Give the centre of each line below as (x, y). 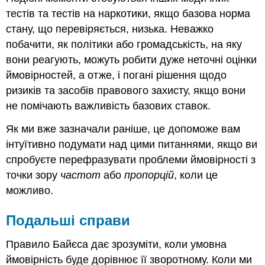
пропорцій (149, 175)
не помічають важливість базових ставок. (109, 106)
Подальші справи (68, 220)
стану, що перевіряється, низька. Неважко (110, 29)
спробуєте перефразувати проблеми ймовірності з (131, 159)
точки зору (33, 175)
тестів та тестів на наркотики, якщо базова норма (128, 14)
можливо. (30, 190)
